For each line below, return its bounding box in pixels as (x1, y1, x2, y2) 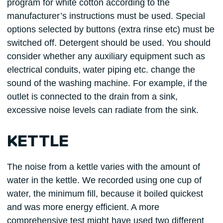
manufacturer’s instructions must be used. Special (6, 11, 205, 21)
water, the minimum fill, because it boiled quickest (6, 188, 203, 199)
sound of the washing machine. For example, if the (6, 78, 207, 89)
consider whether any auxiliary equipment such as (6, 51, 205, 62)
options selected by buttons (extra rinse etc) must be (6, 24, 215, 35)
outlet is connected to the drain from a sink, (6, 92, 178, 102)
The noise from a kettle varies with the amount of (6, 161, 200, 172)
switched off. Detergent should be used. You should (6, 38, 211, 48)
